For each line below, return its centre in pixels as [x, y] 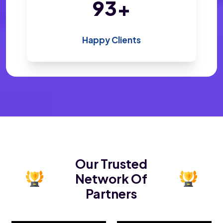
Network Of [111, 179]
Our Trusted [111, 164]
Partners [111, 194]
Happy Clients [111, 40]
